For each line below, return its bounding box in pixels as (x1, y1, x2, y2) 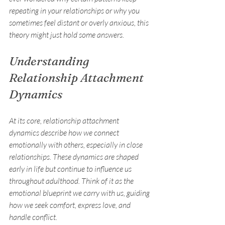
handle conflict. (9, 212, 57, 222)
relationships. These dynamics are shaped (9, 152, 140, 162)
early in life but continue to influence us (9, 164, 133, 174)
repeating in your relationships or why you (9, 6, 141, 16)
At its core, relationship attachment (9, 116, 121, 126)
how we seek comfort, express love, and (9, 200, 132, 210)
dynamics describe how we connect (9, 128, 121, 138)
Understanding (9, 54, 91, 69)
